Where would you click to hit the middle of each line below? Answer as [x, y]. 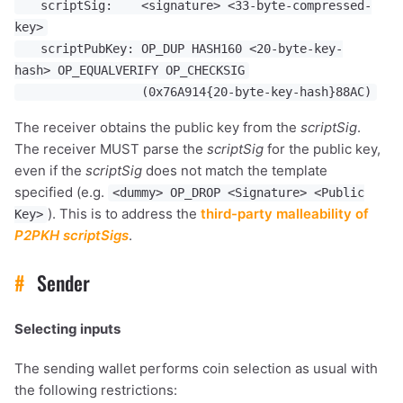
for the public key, [322, 149]
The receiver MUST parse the [111, 149]
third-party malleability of [285, 214]
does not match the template [235, 171]
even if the [50, 171]
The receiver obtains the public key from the [157, 128]
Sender [61, 283]
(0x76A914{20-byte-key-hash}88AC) [196, 92]
